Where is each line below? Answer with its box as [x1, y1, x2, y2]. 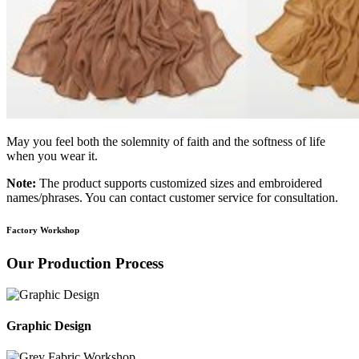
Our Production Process [6, 254, 163, 272]
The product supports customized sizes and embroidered [36, 175, 322, 190]
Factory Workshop [6, 224, 79, 235]
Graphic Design [6, 318, 91, 333]
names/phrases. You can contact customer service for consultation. [6, 190, 338, 204]
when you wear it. [6, 148, 98, 163]
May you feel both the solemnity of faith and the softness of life [6, 134, 325, 148]
